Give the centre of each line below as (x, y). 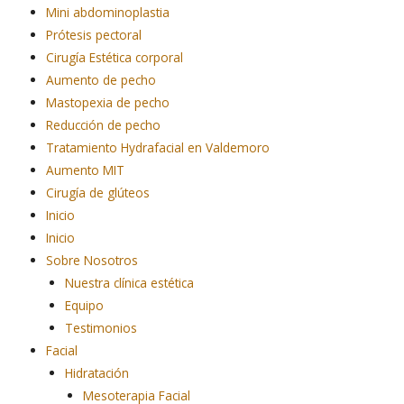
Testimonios (101, 327)
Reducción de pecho (104, 124)
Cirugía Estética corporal (115, 57)
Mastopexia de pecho (108, 102)
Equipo (84, 305)
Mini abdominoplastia (108, 12)
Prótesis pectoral (94, 34)
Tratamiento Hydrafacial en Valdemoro (158, 147)
